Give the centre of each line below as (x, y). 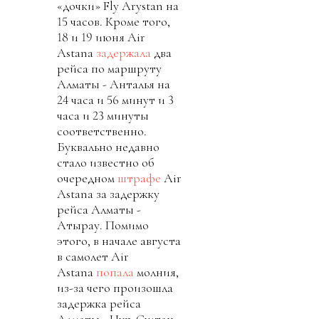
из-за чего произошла (115, 287)
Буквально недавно (108, 146)
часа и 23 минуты (103, 115)
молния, (156, 272)
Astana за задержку (108, 193)
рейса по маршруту (109, 68)
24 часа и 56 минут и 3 (115, 99)
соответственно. (102, 131)
